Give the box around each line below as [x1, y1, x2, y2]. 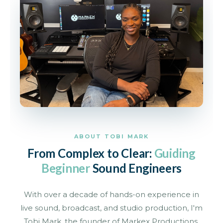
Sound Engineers [90, 161, 182, 176]
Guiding [154, 146, 196, 161]
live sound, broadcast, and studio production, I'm [20, 203, 203, 213]
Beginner [41, 161, 90, 176]
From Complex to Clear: [27, 146, 154, 161]
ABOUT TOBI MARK [74, 133, 149, 140]
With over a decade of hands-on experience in [24, 190, 199, 200]
